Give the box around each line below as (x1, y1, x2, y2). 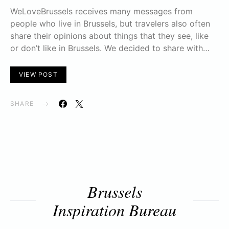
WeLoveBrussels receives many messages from (10, 6, 193, 16)
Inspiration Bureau (53, 198, 176, 221)
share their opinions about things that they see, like (10, 30, 209, 41)
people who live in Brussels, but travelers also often (10, 18, 210, 29)
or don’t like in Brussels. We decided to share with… (10, 42, 210, 53)
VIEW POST (19, 70, 58, 78)
